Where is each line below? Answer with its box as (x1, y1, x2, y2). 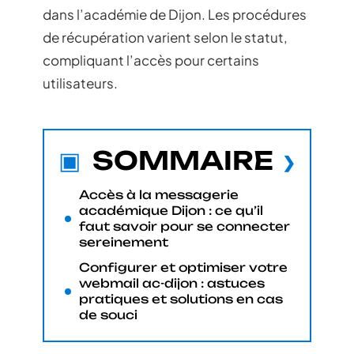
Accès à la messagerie (79, 186, 239, 202)
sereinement (79, 234, 168, 250)
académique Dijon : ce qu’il (79, 202, 263, 218)
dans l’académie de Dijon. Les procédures (43, 6, 307, 23)
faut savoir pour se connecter (79, 218, 290, 234)
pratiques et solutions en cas (79, 291, 283, 307)
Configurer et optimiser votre (79, 259, 288, 275)
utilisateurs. (43, 74, 118, 92)
